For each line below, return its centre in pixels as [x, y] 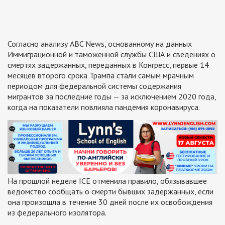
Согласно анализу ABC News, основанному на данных [100, 44]
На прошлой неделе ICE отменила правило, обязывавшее [107, 181]
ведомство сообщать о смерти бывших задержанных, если [110, 191]
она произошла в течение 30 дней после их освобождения [110, 202]
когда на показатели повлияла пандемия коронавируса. [104, 107]
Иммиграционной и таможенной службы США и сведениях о [111, 54]
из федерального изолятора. [57, 212]
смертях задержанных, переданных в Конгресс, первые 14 [108, 65]
